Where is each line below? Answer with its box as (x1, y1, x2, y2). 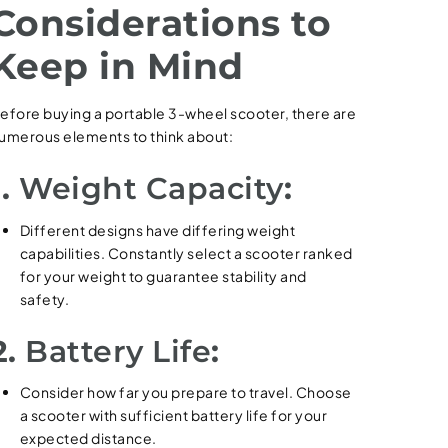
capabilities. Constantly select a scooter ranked (19, 243, 353, 262)
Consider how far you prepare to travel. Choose (19, 383, 352, 401)
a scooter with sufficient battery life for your (19, 406, 328, 424)
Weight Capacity (19, 170, 284, 207)
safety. (19, 289, 70, 308)
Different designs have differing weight (19, 220, 296, 239)
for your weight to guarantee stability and (19, 266, 307, 285)
